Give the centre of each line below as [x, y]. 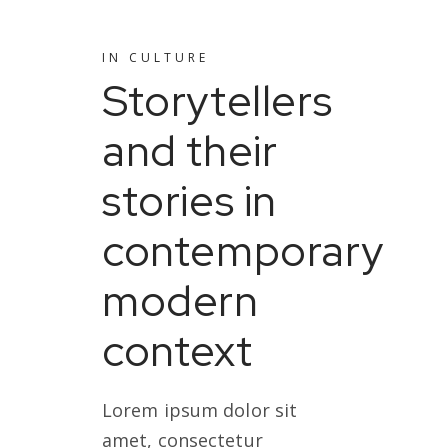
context [177, 350]
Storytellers [217, 100]
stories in [190, 200]
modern [180, 300]
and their [190, 150]
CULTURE [169, 57]
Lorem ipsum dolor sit [200, 410]
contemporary [243, 250]
